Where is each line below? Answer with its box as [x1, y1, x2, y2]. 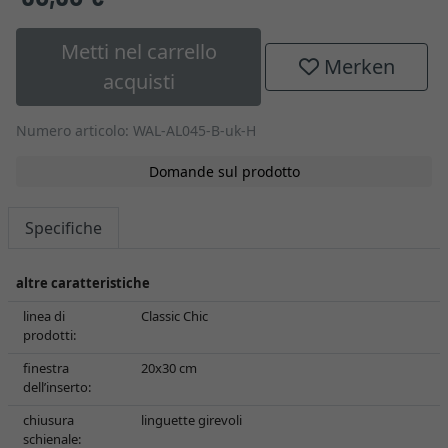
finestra [23, 359, 69, 377]
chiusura [23, 411, 74, 429]
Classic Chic [141, 307, 208, 325]
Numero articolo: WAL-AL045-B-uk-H [16, 121, 256, 140]
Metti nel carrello [60, 38, 217, 65]
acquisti [102, 68, 175, 95]
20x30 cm [141, 359, 197, 377]
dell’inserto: [23, 378, 91, 396]
